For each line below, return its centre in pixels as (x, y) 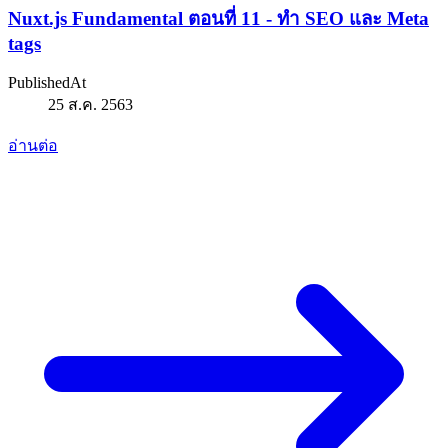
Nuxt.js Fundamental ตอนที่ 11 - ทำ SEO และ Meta (218, 19)
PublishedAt (47, 83)
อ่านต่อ (33, 146)
